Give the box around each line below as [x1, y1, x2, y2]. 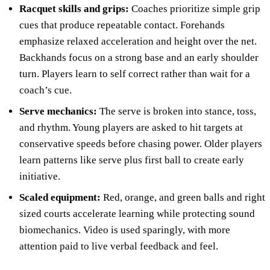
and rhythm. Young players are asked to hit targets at [19, 121, 243, 133]
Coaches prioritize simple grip [129, 2, 260, 14]
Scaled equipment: [19, 191, 101, 203]
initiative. [19, 170, 60, 182]
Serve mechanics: [19, 105, 97, 117]
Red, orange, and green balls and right [101, 191, 265, 203]
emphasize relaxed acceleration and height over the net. [19, 35, 257, 47]
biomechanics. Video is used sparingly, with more [19, 224, 230, 236]
